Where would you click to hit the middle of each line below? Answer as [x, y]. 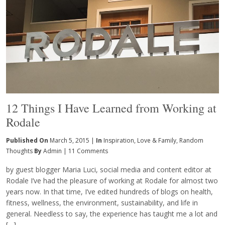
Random [191, 140]
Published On [28, 140]
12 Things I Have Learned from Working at [111, 108]
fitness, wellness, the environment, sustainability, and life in [102, 202]
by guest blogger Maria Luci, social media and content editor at [109, 169]
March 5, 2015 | [72, 140]
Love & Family [157, 140]
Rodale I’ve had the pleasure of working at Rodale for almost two [112, 180]
